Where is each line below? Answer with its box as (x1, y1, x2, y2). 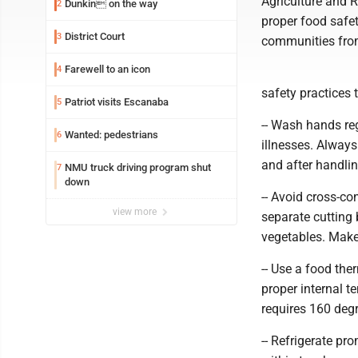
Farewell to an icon (65, 63, 150, 75)
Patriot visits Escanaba (65, 96, 169, 108)
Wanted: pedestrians (65, 129, 158, 141)
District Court (65, 30, 125, 42)
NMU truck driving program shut (65, 161, 211, 173)
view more (113, 206, 159, 217)
